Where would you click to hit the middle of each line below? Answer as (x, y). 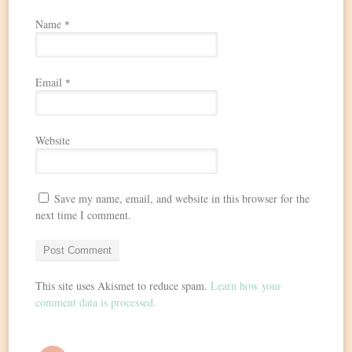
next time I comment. (84, 215)
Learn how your (246, 286)
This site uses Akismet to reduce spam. (123, 286)
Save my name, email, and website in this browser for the (182, 199)
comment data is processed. (96, 302)
